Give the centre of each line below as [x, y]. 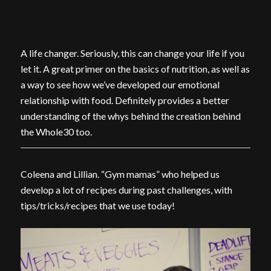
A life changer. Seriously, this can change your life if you [132, 53]
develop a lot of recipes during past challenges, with [126, 190]
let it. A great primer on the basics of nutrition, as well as [135, 68]
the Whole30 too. [56, 131]
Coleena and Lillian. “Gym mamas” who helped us [120, 174]
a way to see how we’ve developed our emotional [120, 84]
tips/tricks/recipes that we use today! [97, 206]
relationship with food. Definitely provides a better [125, 100]
